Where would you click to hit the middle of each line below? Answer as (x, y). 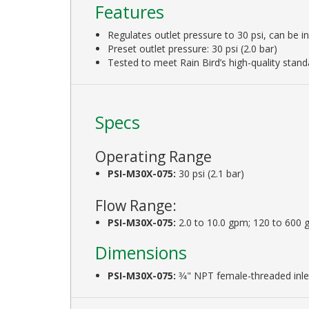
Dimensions (141, 252)
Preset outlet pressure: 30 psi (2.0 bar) (193, 48)
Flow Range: (136, 205)
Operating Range (153, 156)
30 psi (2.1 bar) (210, 173)
